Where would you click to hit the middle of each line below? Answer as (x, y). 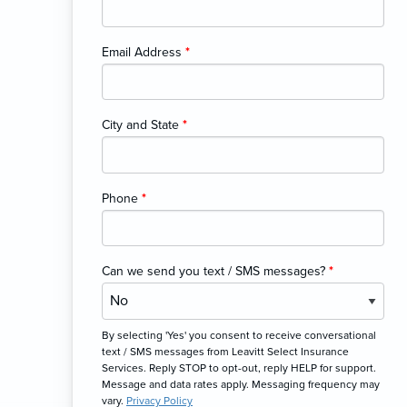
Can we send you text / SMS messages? (215, 272)
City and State (142, 125)
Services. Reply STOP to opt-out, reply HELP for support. (239, 367)
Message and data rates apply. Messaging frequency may (241, 384)
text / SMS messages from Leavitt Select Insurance (225, 351)
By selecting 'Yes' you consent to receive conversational (239, 335)
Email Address (144, 52)
